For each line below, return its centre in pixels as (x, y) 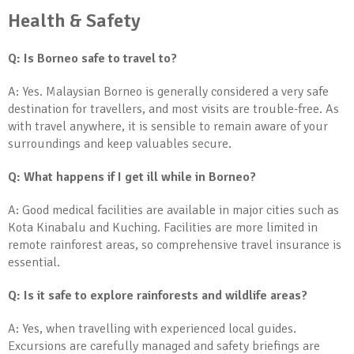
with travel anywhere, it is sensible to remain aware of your (168, 126)
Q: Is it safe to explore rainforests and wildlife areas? (158, 296)
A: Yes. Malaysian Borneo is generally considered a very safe (168, 92)
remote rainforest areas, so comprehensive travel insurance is (175, 245)
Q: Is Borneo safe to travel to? (92, 58)
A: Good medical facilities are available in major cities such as (173, 210)
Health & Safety (74, 21)
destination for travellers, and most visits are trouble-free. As (173, 109)
